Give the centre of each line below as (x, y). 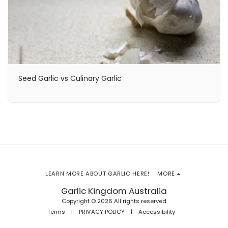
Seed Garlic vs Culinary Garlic (70, 79)
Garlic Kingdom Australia (114, 191)
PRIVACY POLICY (102, 211)
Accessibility (156, 211)
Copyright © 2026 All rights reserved (114, 201)
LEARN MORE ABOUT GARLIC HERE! (97, 173)
